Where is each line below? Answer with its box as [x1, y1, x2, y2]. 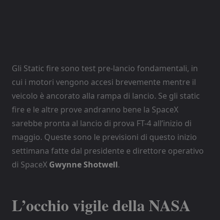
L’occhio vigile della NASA [12, 193, 191, 217]
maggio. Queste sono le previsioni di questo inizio [12, 131, 197, 142]
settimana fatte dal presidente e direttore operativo [12, 145, 204, 156]
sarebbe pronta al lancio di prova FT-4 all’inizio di [12, 117, 192, 129]
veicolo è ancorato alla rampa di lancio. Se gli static [12, 90, 200, 101]
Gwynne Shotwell [49, 159, 118, 170]
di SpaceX [12, 159, 49, 170]
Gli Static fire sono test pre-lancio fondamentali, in [12, 62, 198, 74]
